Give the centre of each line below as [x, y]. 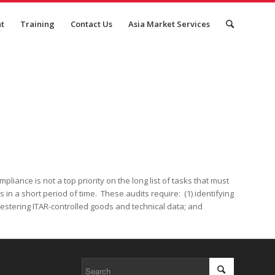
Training [37, 24]
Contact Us [91, 24]
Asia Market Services [169, 24]
